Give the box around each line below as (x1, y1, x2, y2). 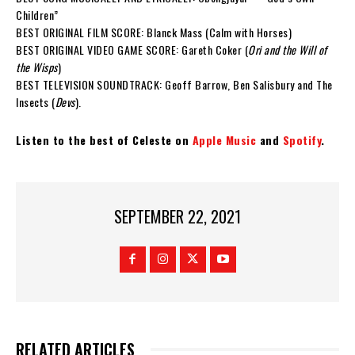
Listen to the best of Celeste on (16, 131, 193, 148)
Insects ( (16, 93, 55, 110)
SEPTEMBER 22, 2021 (114, 204, 241, 229)
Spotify (282, 131, 321, 148)
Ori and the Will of (248, 40, 327, 58)
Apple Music (192, 131, 256, 148)
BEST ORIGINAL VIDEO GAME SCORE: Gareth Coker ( (16, 40, 248, 58)
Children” (16, 6, 59, 23)
